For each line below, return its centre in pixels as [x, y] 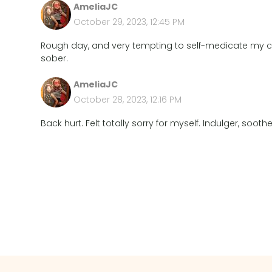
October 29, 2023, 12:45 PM [129, 22]
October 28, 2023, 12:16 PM [128, 100]
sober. [55, 58]
